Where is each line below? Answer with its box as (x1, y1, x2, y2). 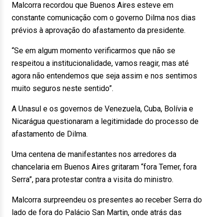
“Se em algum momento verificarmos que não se (12, 46, 175, 55)
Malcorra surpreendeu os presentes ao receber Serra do (12, 195, 202, 204)
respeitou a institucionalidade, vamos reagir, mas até (12, 59, 189, 68)
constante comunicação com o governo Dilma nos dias (12, 13, 196, 22)
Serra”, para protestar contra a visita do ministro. (12, 175, 173, 184)
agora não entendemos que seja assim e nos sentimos (12, 71, 197, 80)
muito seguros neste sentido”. (12, 84, 113, 93)
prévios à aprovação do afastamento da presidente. (12, 26, 186, 35)
